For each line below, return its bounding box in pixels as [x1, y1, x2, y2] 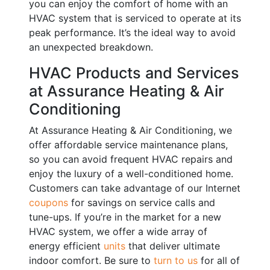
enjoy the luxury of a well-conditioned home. [29, 168, 233, 180]
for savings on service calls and [68, 196, 215, 209]
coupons [29, 196, 68, 209]
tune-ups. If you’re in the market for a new [29, 211, 221, 224]
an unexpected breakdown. [29, 41, 153, 54]
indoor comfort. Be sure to [29, 254, 151, 267]
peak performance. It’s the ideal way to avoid [29, 27, 236, 39]
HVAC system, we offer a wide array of [29, 225, 207, 238]
